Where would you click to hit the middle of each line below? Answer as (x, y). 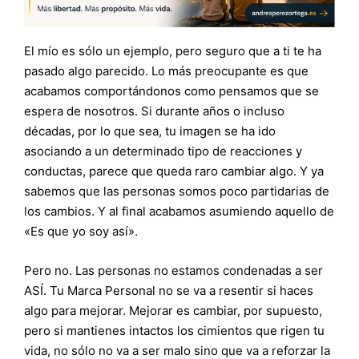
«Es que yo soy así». (81, 231)
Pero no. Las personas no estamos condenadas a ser (173, 270)
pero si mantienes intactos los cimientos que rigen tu (174, 330)
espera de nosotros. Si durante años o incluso (154, 111)
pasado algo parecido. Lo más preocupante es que (166, 71)
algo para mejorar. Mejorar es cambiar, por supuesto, (173, 310)
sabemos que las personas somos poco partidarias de (177, 191)
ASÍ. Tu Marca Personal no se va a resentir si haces (169, 290)
